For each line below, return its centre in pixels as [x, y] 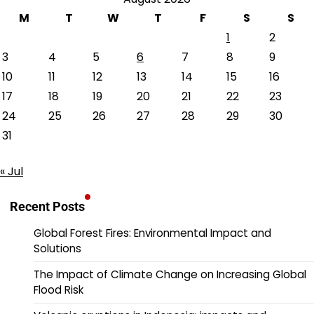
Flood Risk [59, 289]
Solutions [57, 248]
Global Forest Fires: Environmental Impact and [152, 233]
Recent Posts [47, 206]
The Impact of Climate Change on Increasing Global [170, 274]
